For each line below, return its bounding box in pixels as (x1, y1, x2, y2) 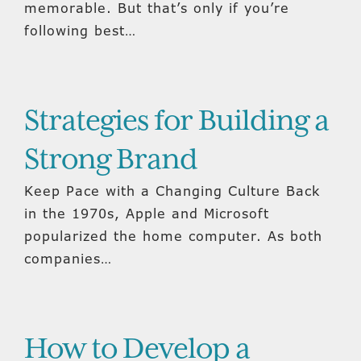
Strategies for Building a (24, 106, 329, 138)
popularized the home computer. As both (24, 227, 322, 245)
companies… (24, 250, 112, 268)
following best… (24, 22, 136, 39)
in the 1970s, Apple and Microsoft (24, 205, 269, 222)
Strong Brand (24, 144, 197, 176)
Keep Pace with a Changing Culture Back (24, 182, 320, 200)
